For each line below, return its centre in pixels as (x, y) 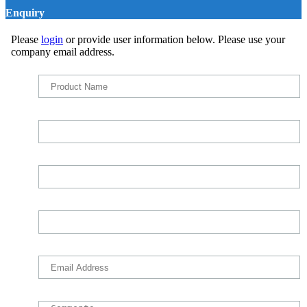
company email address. (63, 52)
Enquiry (25, 13)
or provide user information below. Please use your (174, 40)
